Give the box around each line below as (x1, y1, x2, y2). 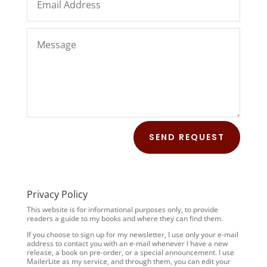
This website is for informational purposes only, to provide (26, 204, 218, 215)
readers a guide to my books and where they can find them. (26, 213, 223, 224)
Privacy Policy (26, 188, 88, 201)
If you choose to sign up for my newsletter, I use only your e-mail (26, 229, 238, 240)
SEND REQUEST (149, 131, 225, 144)
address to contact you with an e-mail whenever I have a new (26, 238, 228, 249)
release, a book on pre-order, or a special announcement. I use (26, 247, 234, 258)
